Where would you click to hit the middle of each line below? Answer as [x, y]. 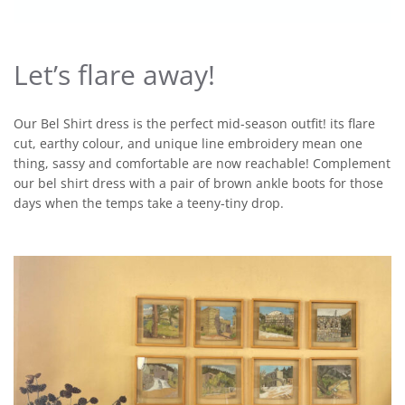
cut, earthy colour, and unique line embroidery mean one [188, 143]
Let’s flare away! [114, 74]
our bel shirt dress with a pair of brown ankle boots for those [198, 183]
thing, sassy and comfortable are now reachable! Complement [202, 163]
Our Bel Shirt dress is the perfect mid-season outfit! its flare [194, 123]
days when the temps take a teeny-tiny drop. [149, 202]
